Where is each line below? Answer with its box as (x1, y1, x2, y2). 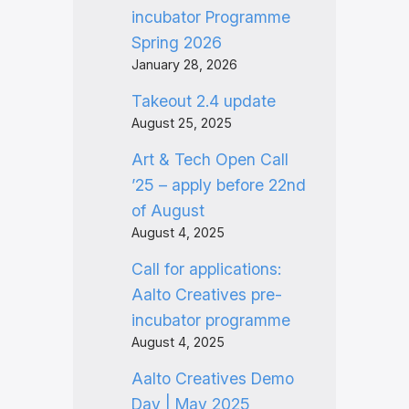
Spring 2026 (131, 32, 222, 52)
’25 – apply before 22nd (131, 174, 306, 194)
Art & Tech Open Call (131, 149, 288, 169)
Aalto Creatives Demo (131, 368, 294, 388)
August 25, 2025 (131, 114, 232, 131)
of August (131, 200, 204, 220)
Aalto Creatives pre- (131, 284, 282, 304)
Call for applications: (131, 258, 281, 278)
